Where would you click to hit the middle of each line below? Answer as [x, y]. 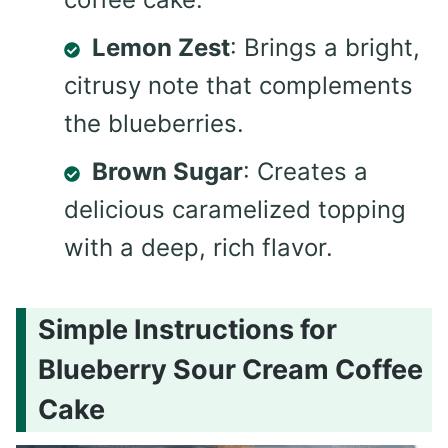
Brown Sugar [167, 172]
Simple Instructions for [187, 329]
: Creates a [305, 172]
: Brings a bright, [325, 48]
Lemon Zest [161, 48]
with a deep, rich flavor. [198, 248]
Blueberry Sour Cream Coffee [230, 369]
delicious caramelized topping [235, 210]
